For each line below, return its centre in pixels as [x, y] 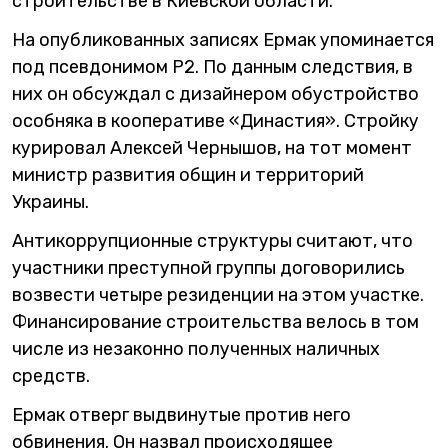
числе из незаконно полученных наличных [196, 348]
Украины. [50, 201]
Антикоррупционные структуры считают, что [212, 240]
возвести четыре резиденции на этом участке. [218, 294]
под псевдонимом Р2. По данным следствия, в [212, 66]
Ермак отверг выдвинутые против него [181, 414]
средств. [51, 375]
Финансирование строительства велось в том [215, 321]
